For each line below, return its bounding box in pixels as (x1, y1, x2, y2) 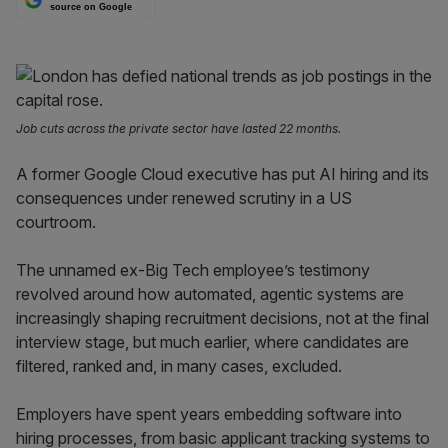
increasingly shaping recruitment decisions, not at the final (16, 308, 429, 328)
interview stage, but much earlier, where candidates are (16, 332, 409, 352)
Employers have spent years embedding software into (16, 404, 402, 424)
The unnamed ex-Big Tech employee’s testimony (16, 260, 370, 280)
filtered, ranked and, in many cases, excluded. (16, 356, 342, 376)
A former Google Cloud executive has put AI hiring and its (16, 164, 429, 184)
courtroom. (16, 212, 96, 232)
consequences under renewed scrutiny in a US (16, 188, 352, 208)
